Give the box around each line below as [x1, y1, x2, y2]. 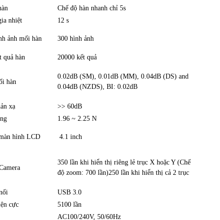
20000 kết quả [57, 54, 97, 61]
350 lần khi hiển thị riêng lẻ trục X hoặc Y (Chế [57, 159, 191, 166]
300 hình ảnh [57, 35, 94, 42]
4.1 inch [57, 133, 82, 140]
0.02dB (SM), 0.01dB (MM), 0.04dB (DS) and [57, 73, 189, 80]
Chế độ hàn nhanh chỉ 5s [57, 4, 126, 12]
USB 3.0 [57, 189, 82, 196]
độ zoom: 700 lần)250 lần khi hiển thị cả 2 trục [57, 169, 189, 176]
